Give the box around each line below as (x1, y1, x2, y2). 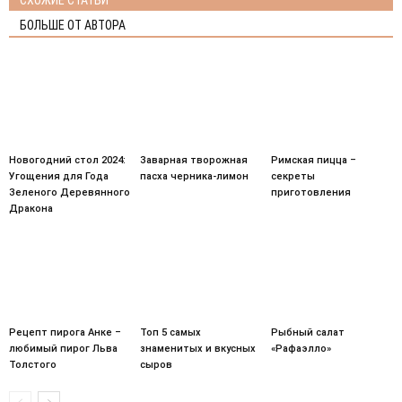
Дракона (9, 202, 53, 214)
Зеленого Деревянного (9, 186, 130, 198)
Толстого (9, 359, 57, 371)
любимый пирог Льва (9, 343, 118, 355)
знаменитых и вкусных (139, 343, 256, 355)
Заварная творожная (139, 153, 248, 166)
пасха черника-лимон (139, 170, 249, 182)
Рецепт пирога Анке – (9, 327, 121, 339)
